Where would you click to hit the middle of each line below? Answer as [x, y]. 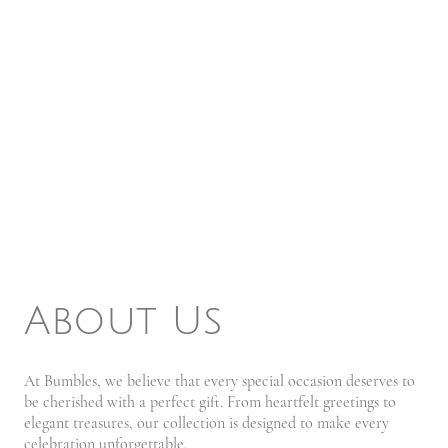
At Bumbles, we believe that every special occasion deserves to [219, 381]
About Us [123, 320]
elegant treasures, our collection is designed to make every [206, 423]
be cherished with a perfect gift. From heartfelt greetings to [210, 402]
